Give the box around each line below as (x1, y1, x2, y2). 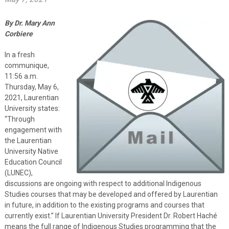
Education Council (4, 157, 62, 166)
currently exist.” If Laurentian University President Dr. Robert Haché (4, 211, 217, 220)
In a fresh (4, 50, 35, 59)
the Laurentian (4, 136, 52, 145)
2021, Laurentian (4, 93, 59, 102)
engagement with (4, 125, 62, 134)
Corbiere (4, 29, 33, 38)
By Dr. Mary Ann (4, 18, 55, 27)
